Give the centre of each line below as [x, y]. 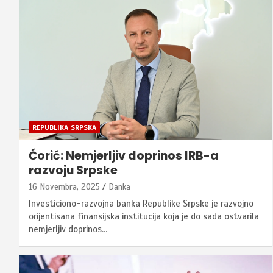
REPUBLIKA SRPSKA [64, 127]
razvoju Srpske [73, 170]
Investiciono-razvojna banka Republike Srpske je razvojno [141, 203]
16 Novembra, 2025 [64, 186]
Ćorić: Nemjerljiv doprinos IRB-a [124, 155]
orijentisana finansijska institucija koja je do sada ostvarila [144, 216]
